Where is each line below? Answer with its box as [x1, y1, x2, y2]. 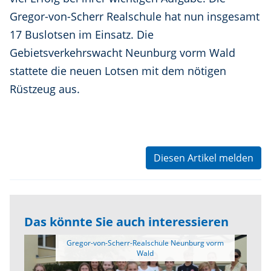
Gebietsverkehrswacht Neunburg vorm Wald [10, 45, 235, 60]
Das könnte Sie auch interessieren [24, 214, 229, 230]
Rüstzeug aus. [10, 82, 80, 97]
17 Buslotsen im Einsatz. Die [10, 27, 154, 42]
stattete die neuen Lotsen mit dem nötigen [10, 64, 226, 79]
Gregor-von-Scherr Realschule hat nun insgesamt [10, 9, 260, 24]
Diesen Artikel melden [154, 151, 253, 165]
